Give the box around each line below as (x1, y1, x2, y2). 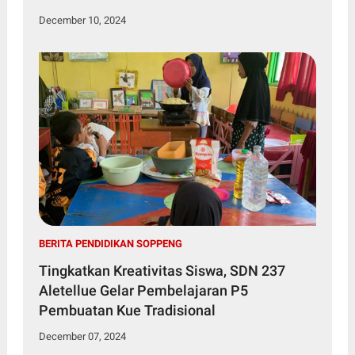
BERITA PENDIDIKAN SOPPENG (38, 237, 182, 250)
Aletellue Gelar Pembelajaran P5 (38, 281, 100, 299)
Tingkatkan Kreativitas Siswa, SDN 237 (38, 261, 285, 279)
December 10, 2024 (38, 13, 126, 26)
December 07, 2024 (38, 330, 126, 342)
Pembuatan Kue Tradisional (38, 301, 216, 319)
